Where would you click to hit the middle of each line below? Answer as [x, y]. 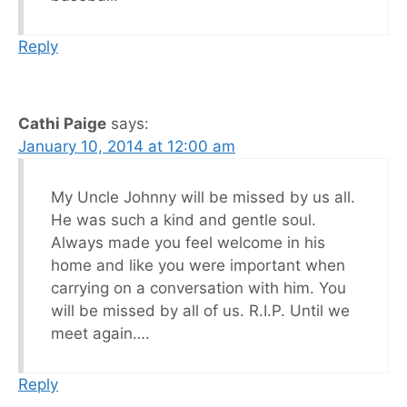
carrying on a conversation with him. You [199, 288]
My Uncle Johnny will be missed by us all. [203, 197]
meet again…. [100, 333]
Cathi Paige [62, 123]
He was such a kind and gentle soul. [184, 219]
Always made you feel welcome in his [188, 242]
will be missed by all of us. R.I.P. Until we [200, 310]
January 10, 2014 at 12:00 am [127, 146]
